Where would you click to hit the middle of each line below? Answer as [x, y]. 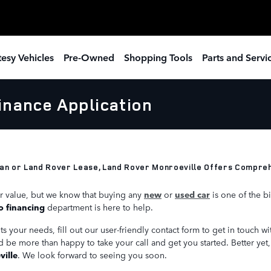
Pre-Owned [89, 57]
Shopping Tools [158, 57]
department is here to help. [99, 207]
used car [192, 194]
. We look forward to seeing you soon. [92, 254]
